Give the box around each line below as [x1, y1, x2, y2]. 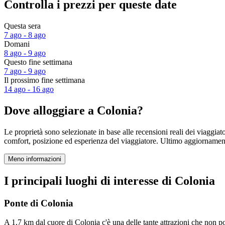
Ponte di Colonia [4, 197, 73, 208]
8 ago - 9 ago [4, 49, 46, 58]
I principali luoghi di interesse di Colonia [4, 174, 215, 187]
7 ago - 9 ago [4, 67, 46, 76]
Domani [4, 40, 30, 49]
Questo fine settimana [4, 58, 72, 67]
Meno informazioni [8, 155, 61, 163]
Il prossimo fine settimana [4, 76, 85, 85]
